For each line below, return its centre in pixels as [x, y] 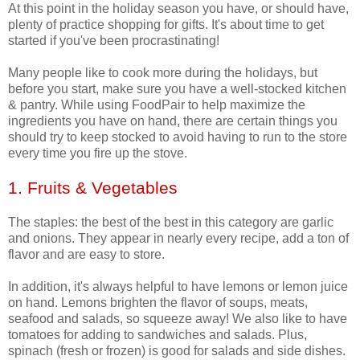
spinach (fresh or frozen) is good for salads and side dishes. [177, 350]
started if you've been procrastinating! [114, 40]
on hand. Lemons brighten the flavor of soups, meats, [158, 302]
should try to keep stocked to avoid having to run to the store [178, 137]
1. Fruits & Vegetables [93, 187]
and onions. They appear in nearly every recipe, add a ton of [178, 238]
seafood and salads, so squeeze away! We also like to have [178, 318]
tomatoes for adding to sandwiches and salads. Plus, [157, 334]
